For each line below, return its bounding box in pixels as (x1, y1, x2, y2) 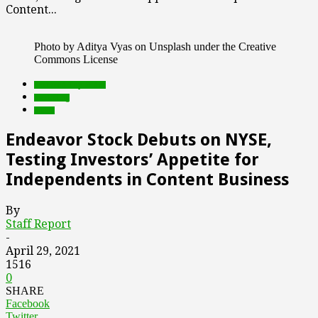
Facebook (6, 297, 50, 309)
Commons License (34, 53, 118, 65)
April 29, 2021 (6, 243, 80, 258)
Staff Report (6, 216, 71, 231)
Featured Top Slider (34, 81, 106, 89)
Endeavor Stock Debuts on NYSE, (6, 129, 272, 150)
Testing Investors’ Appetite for (6, 149, 259, 170)
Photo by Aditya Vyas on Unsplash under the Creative (34, 40, 276, 53)
